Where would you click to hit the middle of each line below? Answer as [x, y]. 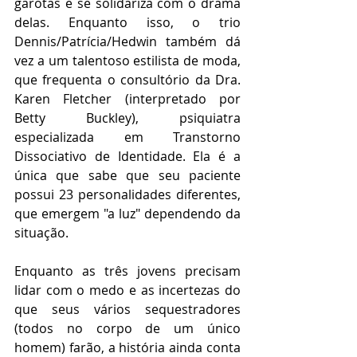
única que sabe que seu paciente [127, 175]
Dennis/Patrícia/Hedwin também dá [127, 41]
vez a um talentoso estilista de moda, [127, 60]
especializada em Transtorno [127, 137]
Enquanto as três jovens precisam [127, 271]
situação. [41, 232]
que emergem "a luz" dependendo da [127, 213]
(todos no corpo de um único [127, 328]
